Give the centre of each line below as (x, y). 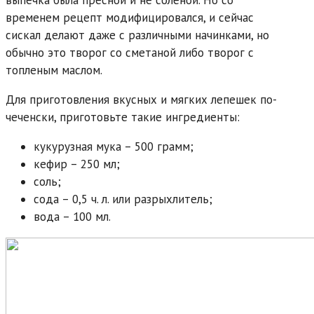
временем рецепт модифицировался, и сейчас (130, 17)
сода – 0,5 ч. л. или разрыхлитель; (123, 199)
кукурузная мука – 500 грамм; (114, 146)
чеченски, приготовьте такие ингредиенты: (123, 117)
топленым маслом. (54, 70)
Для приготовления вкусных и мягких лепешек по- (141, 99)
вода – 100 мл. (72, 216)
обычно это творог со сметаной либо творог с (130, 52)
